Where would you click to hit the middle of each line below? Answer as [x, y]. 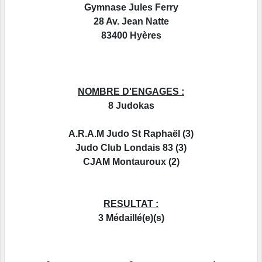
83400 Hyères [131, 36]
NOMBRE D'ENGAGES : [131, 92]
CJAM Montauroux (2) [131, 162]
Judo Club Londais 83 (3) [131, 148]
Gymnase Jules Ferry [131, 8]
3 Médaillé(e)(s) [131, 218]
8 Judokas [131, 106]
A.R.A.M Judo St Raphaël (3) [131, 134]
